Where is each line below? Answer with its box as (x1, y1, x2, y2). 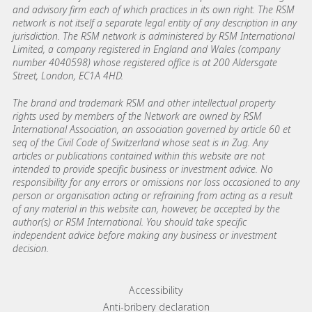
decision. (13, 242, 49, 256)
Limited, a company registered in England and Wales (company (13, 42, 280, 56)
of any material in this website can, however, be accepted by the (13, 202, 280, 216)
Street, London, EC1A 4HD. (13, 69, 123, 83)
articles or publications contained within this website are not (13, 149, 265, 163)
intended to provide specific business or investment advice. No (13, 162, 273, 176)
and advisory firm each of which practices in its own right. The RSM (13, 3, 295, 17)
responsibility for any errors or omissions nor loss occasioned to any (13, 175, 299, 189)
